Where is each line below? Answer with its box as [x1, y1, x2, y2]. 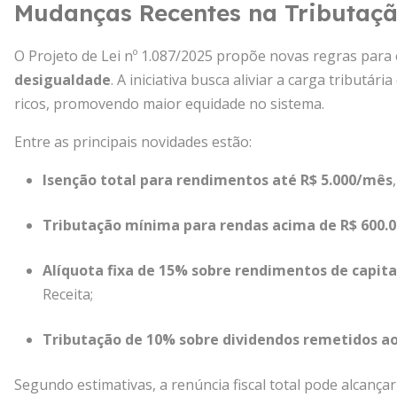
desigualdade [14, 70, 111, 90]
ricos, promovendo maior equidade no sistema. [14, 94, 324, 113]
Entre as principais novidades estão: [14, 132, 252, 152]
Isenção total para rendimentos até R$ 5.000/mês [43, 170, 393, 190]
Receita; [43, 284, 93, 304]
